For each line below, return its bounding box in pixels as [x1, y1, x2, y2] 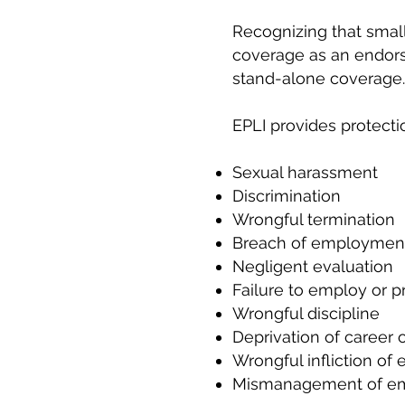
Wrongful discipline [232, 304, 380, 323]
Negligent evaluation [232, 257, 393, 276]
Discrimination [232, 186, 341, 205]
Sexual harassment [232, 163, 378, 182]
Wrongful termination [232, 210, 395, 229]
